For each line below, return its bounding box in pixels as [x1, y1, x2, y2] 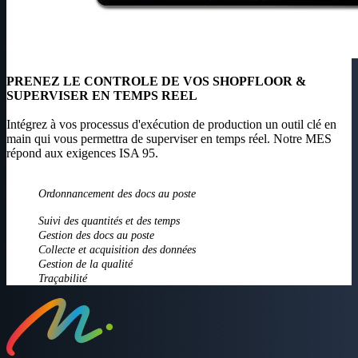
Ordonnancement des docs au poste [38, 188, 196, 201]
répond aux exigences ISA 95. [6, 146, 158, 161]
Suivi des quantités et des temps [38, 215, 180, 228]
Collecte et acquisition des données [38, 244, 196, 257]
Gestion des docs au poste [38, 229, 154, 242]
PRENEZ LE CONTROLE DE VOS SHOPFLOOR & [6, 74, 306, 89]
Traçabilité [38, 272, 87, 285]
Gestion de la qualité [38, 258, 133, 271]
